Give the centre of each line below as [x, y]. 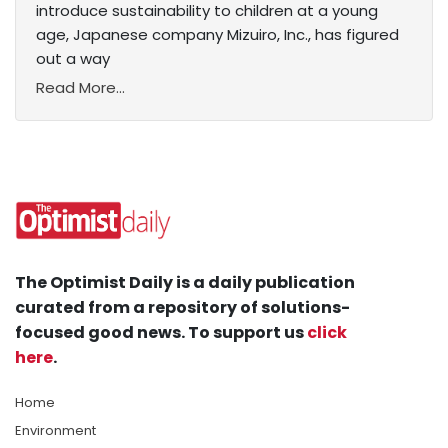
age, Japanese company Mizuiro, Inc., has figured [217, 35]
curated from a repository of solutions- [182, 308]
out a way [73, 59]
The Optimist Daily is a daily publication [185, 283]
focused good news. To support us [161, 333]
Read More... [80, 88]
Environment [55, 431]
